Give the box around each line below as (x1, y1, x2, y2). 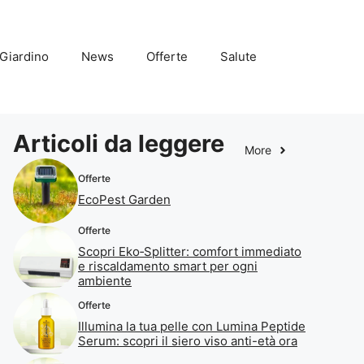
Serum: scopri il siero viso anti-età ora (78, 332, 297, 349)
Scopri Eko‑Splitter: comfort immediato (78, 244, 301, 259)
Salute (220, 49, 257, 64)
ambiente (78, 273, 132, 288)
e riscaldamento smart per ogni (78, 258, 258, 274)
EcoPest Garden (78, 191, 171, 207)
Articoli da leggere (13, 129, 224, 158)
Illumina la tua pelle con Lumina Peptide (78, 318, 305, 334)
